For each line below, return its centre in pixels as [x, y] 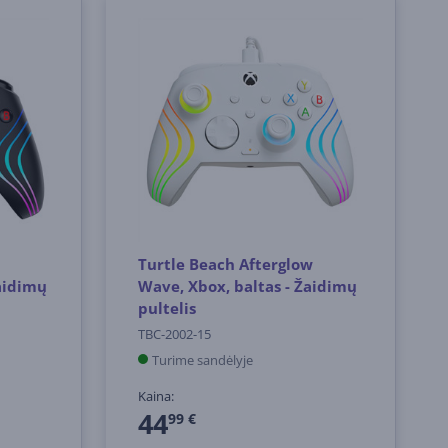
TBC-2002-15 [175, 334]
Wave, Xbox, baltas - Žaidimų [248, 286]
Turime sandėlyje [203, 360]
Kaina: [156, 396]
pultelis [167, 308]
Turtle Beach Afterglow [226, 264]
